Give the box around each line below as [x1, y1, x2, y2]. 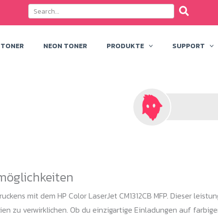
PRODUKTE [106, 40, 144, 51]
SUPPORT [172, 40, 205, 51]
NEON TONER [43, 40, 87, 51]
